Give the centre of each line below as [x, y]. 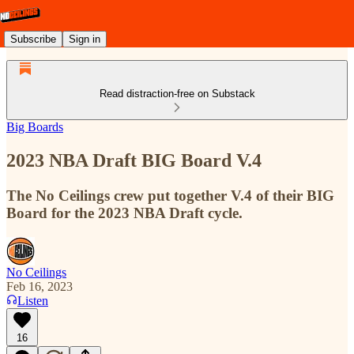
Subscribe [33, 39]
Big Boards [35, 127]
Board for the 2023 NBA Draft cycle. [124, 213]
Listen [33, 300]
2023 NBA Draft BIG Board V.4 [134, 160]
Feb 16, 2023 [40, 286]
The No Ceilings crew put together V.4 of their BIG [170, 195]
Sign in [85, 39]
